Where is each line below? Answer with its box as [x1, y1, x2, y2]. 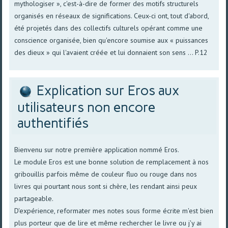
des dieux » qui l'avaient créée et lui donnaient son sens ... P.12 [14, 47, 208, 57]
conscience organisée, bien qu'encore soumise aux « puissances [14, 35, 209, 45]
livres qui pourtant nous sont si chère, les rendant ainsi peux [14, 182, 197, 191]
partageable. [14, 194, 54, 204]
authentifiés [17, 115, 89, 132]
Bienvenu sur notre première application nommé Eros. [14, 145, 180, 155]
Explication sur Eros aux [37, 82, 180, 99]
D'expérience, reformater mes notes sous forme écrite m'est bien [14, 206, 214, 216]
